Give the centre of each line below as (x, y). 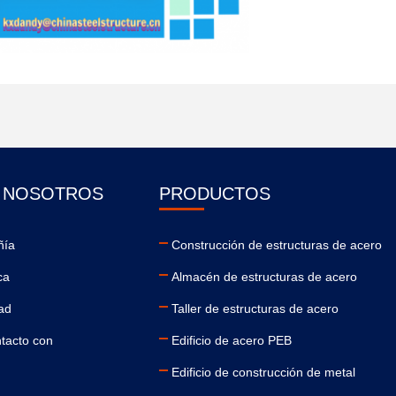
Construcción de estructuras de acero (276, 245)
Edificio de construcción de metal (263, 373)
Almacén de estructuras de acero (264, 277)
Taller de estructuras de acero (255, 309)
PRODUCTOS (214, 194)
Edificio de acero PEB (231, 341)
